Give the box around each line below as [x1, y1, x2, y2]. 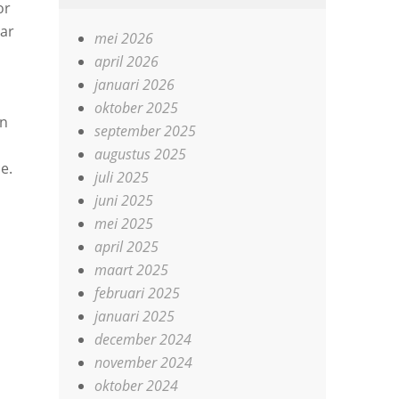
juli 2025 [94, 167, 150, 187]
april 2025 [94, 237, 159, 256]
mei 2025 [94, 214, 154, 233]
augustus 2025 [94, 144, 187, 164]
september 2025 [94, 121, 197, 141]
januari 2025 [94, 306, 175, 326]
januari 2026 [94, 75, 175, 94]
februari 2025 [94, 283, 181, 303]
